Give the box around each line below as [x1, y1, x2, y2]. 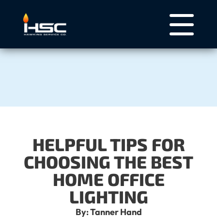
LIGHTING [69, 186, 148, 207]
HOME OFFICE [52, 169, 165, 189]
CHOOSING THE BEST [24, 151, 193, 172]
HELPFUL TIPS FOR [32, 134, 185, 155]
